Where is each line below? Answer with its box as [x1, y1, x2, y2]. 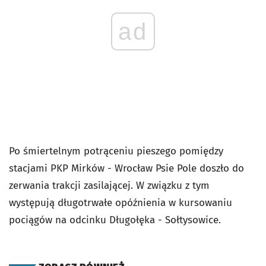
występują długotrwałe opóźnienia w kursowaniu [9, 197, 232, 209]
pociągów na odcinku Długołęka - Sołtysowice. [9, 214, 221, 226]
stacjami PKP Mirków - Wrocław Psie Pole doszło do [9, 162, 244, 175]
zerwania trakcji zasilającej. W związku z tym [9, 179, 210, 192]
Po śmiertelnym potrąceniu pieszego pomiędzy [9, 145, 223, 157]
